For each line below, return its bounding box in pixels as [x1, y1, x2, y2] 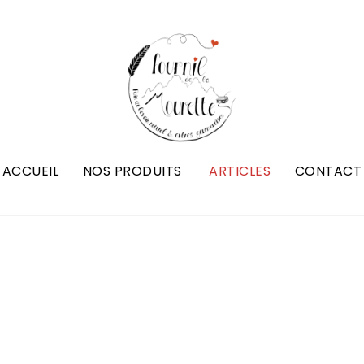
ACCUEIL [2, 162, 59, 180]
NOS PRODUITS [82, 162, 182, 180]
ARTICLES [209, 162, 271, 180]
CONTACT [294, 162, 362, 180]
